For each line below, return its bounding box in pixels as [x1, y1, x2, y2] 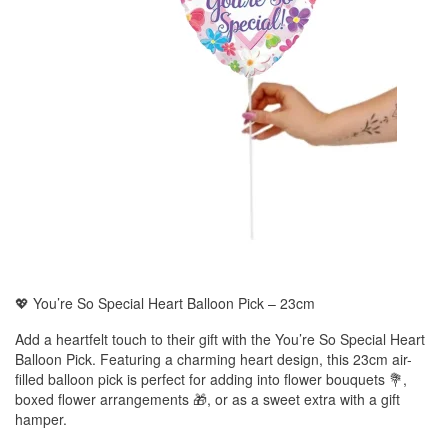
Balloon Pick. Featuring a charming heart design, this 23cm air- [15, 349, 412, 369]
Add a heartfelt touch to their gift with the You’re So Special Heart [15, 329, 425, 349]
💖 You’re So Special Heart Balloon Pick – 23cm [15, 293, 315, 313]
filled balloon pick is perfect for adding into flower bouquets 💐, [15, 369, 407, 389]
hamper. [15, 409, 67, 429]
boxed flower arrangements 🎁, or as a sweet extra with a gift [15, 389, 400, 409]
